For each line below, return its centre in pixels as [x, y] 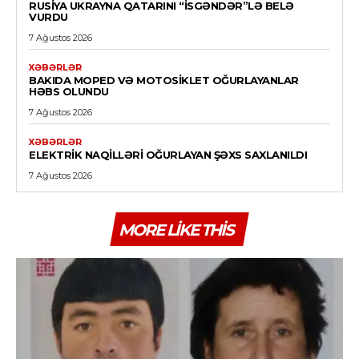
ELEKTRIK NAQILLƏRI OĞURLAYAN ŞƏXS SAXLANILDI [168, 154]
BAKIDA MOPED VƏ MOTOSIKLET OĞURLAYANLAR [164, 80]
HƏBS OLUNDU [69, 91]
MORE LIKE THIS [176, 230]
